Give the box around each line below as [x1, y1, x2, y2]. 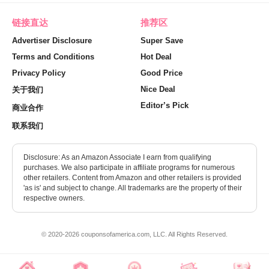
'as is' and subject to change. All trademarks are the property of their [23, 184, 242, 192]
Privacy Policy [12, 68, 65, 77]
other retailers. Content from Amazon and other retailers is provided [23, 174, 241, 182]
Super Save [141, 36, 183, 45]
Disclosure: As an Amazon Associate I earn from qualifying [23, 153, 211, 162]
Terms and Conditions [12, 52, 94, 61]
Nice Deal [141, 85, 175, 94]
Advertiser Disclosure [12, 36, 92, 45]
